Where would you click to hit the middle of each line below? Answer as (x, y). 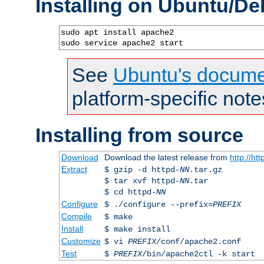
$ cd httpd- (130, 192)
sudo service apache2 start (122, 43)
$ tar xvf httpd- (142, 181)
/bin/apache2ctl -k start (198, 254)
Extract (74, 169)
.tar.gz (205, 169)
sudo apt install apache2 (117, 32)
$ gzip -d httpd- (142, 169)
